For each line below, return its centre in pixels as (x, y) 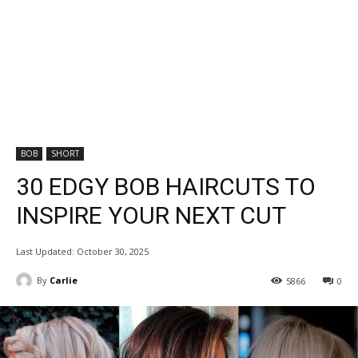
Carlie (64, 280)
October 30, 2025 (113, 251)
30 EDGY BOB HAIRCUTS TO (166, 186)
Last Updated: (45, 251)
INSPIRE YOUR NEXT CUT (151, 215)
